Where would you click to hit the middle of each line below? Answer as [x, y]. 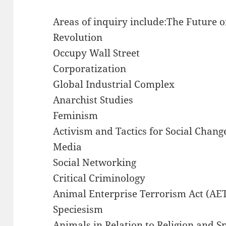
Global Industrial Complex [114, 84]
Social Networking [95, 162]
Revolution [78, 37]
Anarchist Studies [93, 100]
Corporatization [90, 68]
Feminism [76, 115]
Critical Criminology [99, 178]
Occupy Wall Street [97, 53]
